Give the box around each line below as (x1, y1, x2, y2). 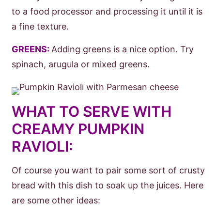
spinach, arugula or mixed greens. (12, 59, 150, 69)
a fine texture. (12, 21, 71, 31)
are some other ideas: (12, 195, 100, 205)
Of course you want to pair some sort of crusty (12, 165, 205, 175)
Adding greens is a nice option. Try (51, 44, 194, 54)
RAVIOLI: (12, 138, 73, 155)
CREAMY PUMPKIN (12, 120, 144, 138)
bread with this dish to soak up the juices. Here (12, 180, 203, 190)
